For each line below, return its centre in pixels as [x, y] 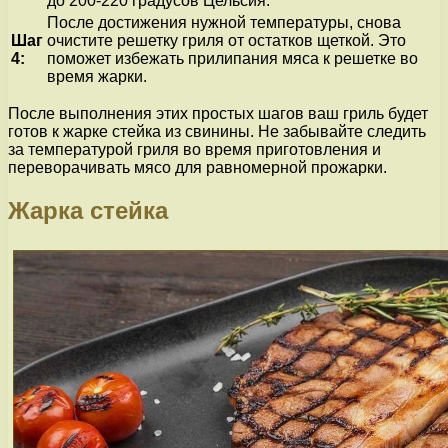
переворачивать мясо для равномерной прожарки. [197, 167]
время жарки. [97, 76]
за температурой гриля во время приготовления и [194, 149]
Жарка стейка [88, 210]
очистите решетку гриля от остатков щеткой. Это [226, 40]
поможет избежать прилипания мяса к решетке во [232, 58]
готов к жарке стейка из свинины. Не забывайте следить [217, 131]
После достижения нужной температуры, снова [224, 22]
